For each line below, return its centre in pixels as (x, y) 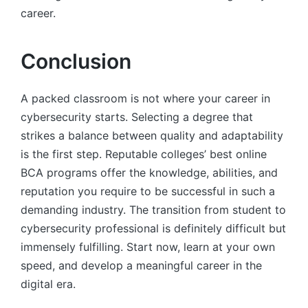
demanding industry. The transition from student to (153, 210)
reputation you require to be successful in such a (148, 191)
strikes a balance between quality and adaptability (152, 136)
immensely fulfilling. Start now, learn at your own (148, 247)
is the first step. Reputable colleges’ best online (144, 154)
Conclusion (76, 61)
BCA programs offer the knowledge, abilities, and (149, 173)
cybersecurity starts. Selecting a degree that (137, 117)
